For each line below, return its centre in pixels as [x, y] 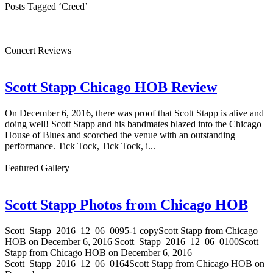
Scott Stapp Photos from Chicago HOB [126, 204]
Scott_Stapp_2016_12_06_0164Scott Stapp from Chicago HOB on [135, 263]
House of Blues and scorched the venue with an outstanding [120, 135]
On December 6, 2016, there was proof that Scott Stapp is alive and [134, 113]
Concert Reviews [38, 50]
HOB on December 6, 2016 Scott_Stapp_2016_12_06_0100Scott [132, 241]
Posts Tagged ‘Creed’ [46, 6]
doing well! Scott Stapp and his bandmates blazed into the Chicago [133, 124]
